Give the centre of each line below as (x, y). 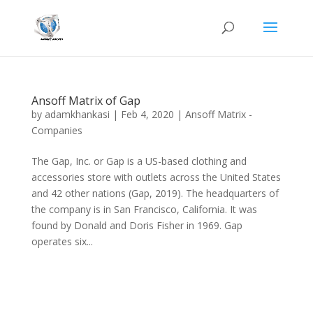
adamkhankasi (77, 114)
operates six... (62, 241)
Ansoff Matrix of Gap (86, 101)
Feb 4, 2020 (147, 114)
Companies (57, 130)
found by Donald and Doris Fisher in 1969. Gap (137, 225)
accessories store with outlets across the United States (156, 177)
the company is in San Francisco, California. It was (144, 209)
